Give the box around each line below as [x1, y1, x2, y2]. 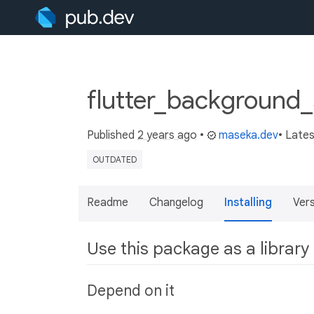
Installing [224, 196, 272, 210]
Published [87, 128, 137, 142]
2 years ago [137, 128, 197, 142]
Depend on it [87, 282, 175, 301]
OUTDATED [93, 154, 137, 165]
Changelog [149, 196, 203, 210]
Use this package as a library [87, 238, 309, 259]
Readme [87, 196, 128, 210]
